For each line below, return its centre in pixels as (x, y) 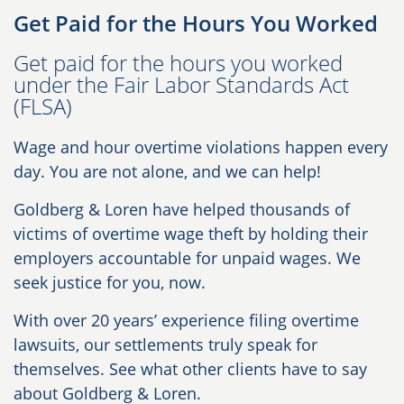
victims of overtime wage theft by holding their (191, 234)
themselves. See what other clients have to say (190, 369)
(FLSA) (43, 106)
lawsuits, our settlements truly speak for (165, 345)
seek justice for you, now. (110, 283)
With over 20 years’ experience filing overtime (186, 321)
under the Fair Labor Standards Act (181, 85)
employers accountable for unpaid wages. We (187, 258)
